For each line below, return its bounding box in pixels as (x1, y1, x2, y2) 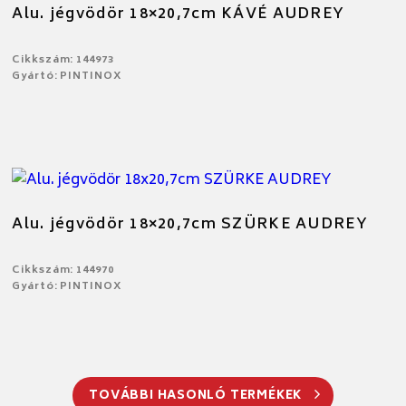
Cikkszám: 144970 (12, 261, 114, 279)
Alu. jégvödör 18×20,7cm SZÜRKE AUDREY (12, 211, 368, 237)
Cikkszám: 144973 (12, 51, 114, 69)
